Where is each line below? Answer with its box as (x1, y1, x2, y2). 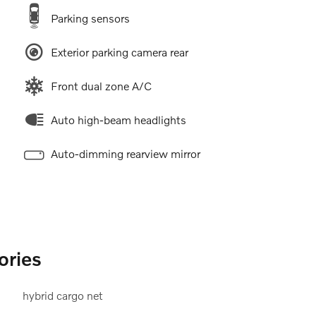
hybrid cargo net (22, 288, 103, 303)
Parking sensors (50, 11, 130, 25)
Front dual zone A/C (50, 79, 152, 93)
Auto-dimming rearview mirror (50, 147, 200, 161)
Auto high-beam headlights (50, 113, 186, 127)
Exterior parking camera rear (50, 45, 188, 59)
